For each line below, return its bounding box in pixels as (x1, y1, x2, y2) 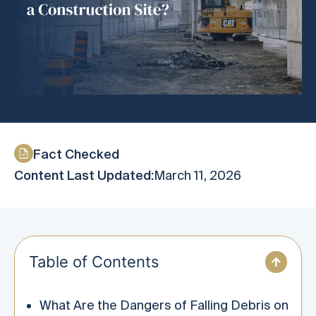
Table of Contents (29, 253, 159, 272)
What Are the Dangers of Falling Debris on (39, 298, 288, 313)
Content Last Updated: (14, 168, 154, 183)
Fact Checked (33, 147, 119, 162)
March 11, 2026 (154, 168, 241, 183)
